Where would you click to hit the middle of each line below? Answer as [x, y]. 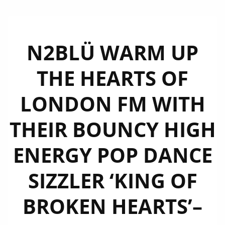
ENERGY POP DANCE [113, 155]
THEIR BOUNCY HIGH [113, 129]
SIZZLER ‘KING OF [113, 181]
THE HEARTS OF [113, 78]
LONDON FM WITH [113, 104]
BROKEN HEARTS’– [113, 206]
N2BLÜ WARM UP [113, 52]
